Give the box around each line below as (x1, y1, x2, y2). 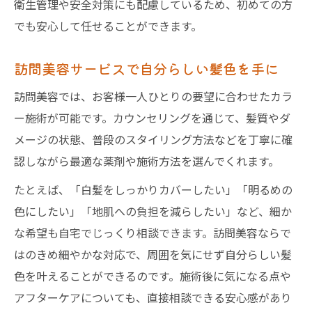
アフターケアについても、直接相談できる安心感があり (14, 289, 292, 306)
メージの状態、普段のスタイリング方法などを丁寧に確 (14, 131, 292, 148)
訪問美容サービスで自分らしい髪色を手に (14, 58, 279, 79)
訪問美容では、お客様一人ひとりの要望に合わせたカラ (14, 88, 292, 104)
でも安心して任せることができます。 (14, 17, 202, 34)
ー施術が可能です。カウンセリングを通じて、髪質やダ (14, 109, 290, 126)
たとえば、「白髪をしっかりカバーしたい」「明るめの (14, 181, 292, 198)
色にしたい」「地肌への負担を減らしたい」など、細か (14, 203, 292, 219)
